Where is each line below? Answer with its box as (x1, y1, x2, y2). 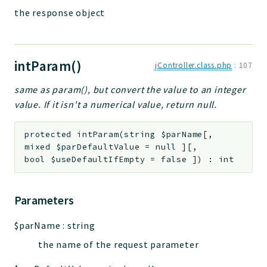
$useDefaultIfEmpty (51, 154, 145, 165)
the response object (14, 6, 105, 18)
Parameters (14, 193, 74, 208)
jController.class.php (155, 60, 232, 70)
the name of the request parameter (38, 238, 199, 251)
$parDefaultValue (55, 142, 140, 153)
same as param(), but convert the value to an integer (14, 83, 246, 95)
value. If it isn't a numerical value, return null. (14, 98, 217, 110)
